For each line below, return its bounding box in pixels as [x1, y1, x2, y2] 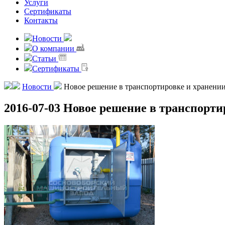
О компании [32, 44, 76, 53]
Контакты [24, 16, 58, 25]
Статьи [32, 54, 58, 63]
